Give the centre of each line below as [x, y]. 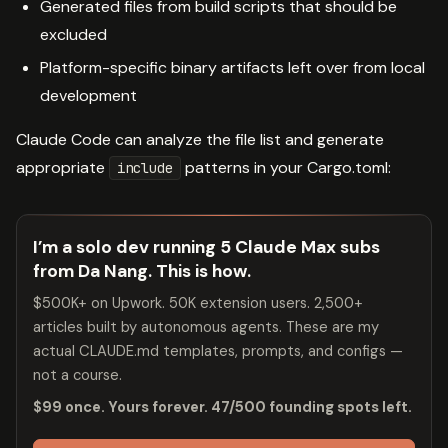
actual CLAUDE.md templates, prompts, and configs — [218, 351]
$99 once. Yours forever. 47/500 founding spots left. [222, 407]
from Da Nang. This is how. [142, 271]
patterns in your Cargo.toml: [286, 168]
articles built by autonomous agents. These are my [206, 327]
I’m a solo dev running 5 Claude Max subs [206, 247]
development [88, 96]
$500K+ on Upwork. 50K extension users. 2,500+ [198, 303]
